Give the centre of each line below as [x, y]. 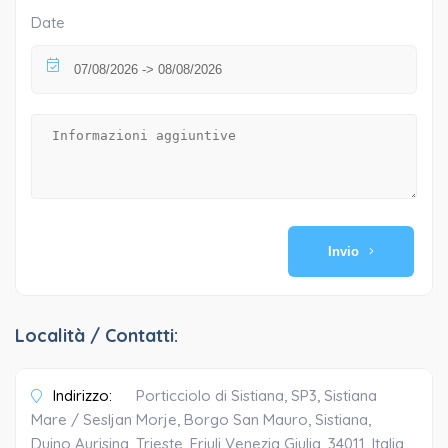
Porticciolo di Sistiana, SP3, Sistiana [256, 396]
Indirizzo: [80, 396]
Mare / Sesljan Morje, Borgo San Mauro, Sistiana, [201, 420]
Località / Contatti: [96, 336]
